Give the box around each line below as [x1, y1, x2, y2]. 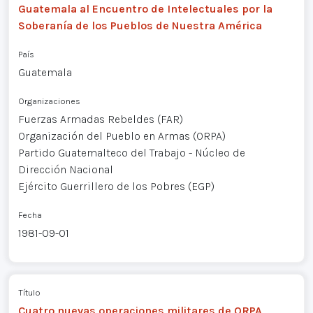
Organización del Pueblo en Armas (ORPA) [17, 129, 226, 143]
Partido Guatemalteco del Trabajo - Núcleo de [17, 145, 245, 159]
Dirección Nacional [17, 162, 113, 176]
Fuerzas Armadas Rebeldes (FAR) [17, 112, 183, 126]
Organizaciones [17, 95, 80, 106]
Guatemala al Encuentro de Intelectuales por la [17, 1, 272, 15]
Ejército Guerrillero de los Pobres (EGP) [17, 179, 214, 193]
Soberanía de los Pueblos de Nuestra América [17, 18, 262, 32]
